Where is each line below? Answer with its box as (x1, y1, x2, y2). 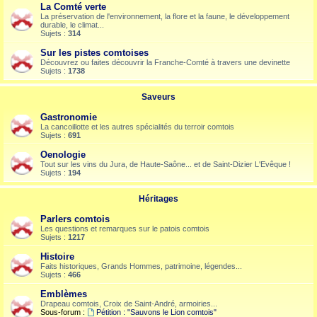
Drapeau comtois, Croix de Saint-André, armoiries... (40, 299, 217, 308)
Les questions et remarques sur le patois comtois (40, 224, 209, 233)
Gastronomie (40, 112, 97, 122)
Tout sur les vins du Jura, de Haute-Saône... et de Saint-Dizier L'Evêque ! (40, 160, 291, 168)
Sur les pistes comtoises (40, 47, 149, 58)
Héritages (139, 194, 178, 204)
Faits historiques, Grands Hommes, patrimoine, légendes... (40, 262, 242, 270)
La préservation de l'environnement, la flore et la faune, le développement (40, 12, 289, 21)
